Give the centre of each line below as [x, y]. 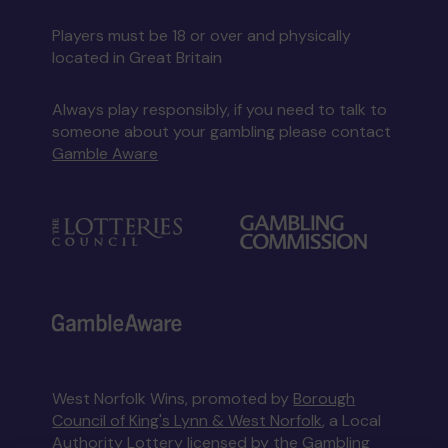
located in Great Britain [137, 58]
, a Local [352, 421]
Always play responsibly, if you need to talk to [220, 110]
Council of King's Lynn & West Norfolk [187, 421]
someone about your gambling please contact [222, 132]
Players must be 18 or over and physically [202, 36]
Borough [324, 399]
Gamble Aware [105, 154]
